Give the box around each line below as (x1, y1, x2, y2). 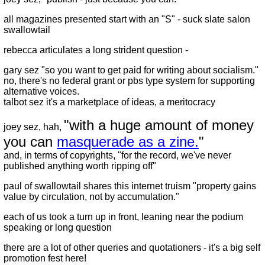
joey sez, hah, (4, 122, 64, 132)
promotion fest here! (4, 253, 86, 263)
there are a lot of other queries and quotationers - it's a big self (4, 243, 260, 253)
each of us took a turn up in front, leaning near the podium (4, 212, 243, 222)
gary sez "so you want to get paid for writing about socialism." (4, 65, 258, 75)
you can (4, 134, 57, 150)
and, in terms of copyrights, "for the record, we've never (4, 150, 231, 160)
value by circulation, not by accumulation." (4, 192, 179, 202)
